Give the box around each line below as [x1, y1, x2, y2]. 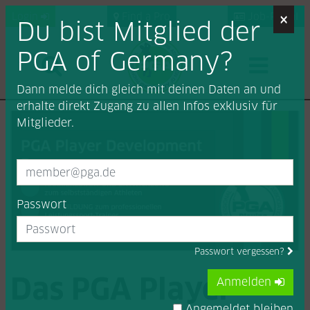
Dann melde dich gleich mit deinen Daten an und [17, 83, 281, 96]
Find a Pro [118, 10, 170, 22]
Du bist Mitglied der [17, 17, 261, 46]
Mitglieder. [17, 116, 74, 129]
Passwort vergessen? [194, 246, 287, 257]
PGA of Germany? [17, 46, 233, 76]
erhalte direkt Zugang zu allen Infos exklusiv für [17, 100, 277, 113]
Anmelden [217, 275, 275, 289]
